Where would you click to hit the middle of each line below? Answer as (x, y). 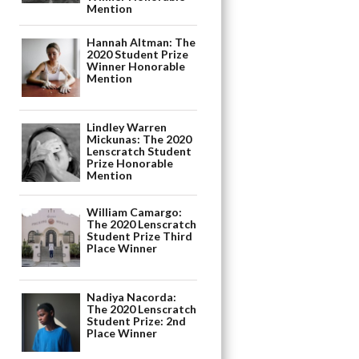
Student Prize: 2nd (137, 321)
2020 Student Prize (138, 54)
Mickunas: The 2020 (139, 139)
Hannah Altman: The (141, 42)
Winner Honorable (136, 67)
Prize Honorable (130, 163)
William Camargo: (135, 212)
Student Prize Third (140, 236)
